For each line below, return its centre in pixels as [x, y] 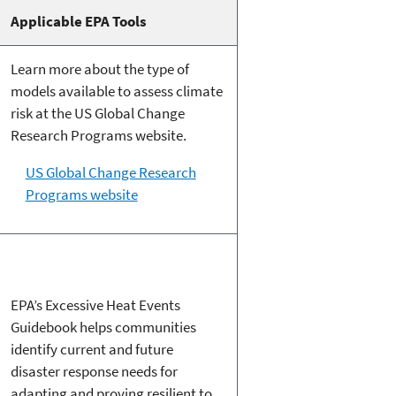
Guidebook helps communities [103, 327]
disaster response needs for [94, 372]
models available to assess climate [116, 91]
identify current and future [91, 350]
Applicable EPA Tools [78, 22]
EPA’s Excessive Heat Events [95, 305]
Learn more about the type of [99, 69]
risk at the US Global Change [97, 114]
